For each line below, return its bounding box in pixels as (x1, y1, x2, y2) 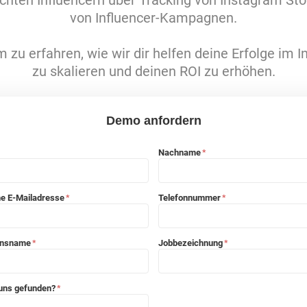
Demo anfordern (106, 114, 201, 127)
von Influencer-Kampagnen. (70, 10, 237, 26)
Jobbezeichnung (158, 238, 223, 248)
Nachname (158, 147, 201, 158)
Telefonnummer (158, 193, 221, 203)
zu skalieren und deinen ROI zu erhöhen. (32, 63, 275, 79)
